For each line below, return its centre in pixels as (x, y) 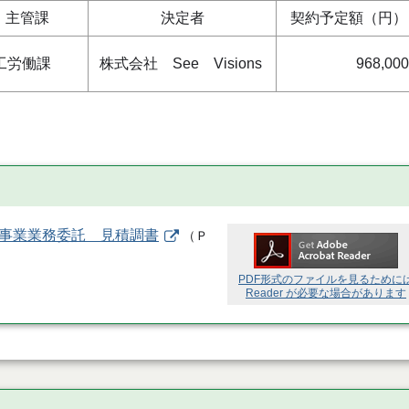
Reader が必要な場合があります (326, 294)
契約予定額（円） (348, 18)
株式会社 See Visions (181, 64)
